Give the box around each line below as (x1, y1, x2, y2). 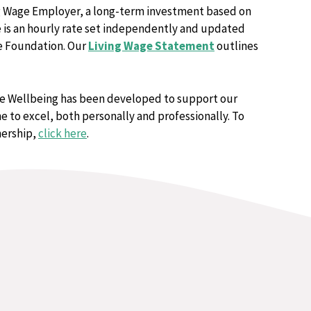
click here (38, 125, 87, 141)
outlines (215, 38, 258, 53)
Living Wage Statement (88, 38, 215, 53)
